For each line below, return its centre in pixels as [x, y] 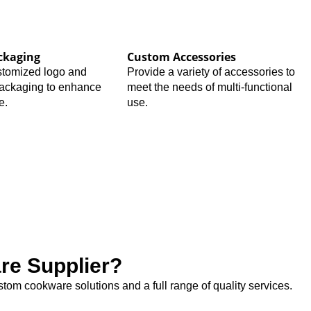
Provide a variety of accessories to [211, 72]
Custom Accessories [182, 57]
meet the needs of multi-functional [210, 87]
